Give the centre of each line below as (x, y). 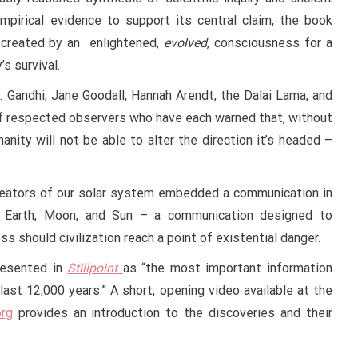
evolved (186, 43)
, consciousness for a (270, 43)
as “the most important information (228, 268)
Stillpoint (93, 268)
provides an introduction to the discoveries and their (173, 313)
